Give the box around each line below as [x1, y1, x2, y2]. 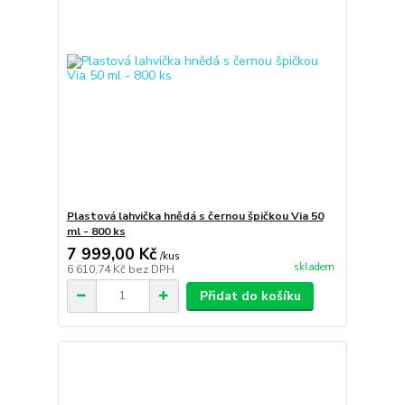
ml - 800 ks [66, 223, 126, 239]
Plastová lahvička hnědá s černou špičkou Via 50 [66, 208, 324, 223]
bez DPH [127, 261, 174, 277]
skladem [293, 259, 334, 274]
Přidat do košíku [199, 287, 301, 305]
